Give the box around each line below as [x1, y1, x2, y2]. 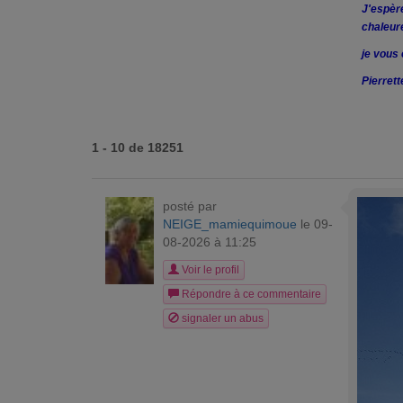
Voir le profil [179, 264, 239, 276]
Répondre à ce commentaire [179, 288, 321, 300]
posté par [163, 199, 217, 213]
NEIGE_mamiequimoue [163, 217, 297, 231]
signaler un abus [179, 312, 264, 325]
